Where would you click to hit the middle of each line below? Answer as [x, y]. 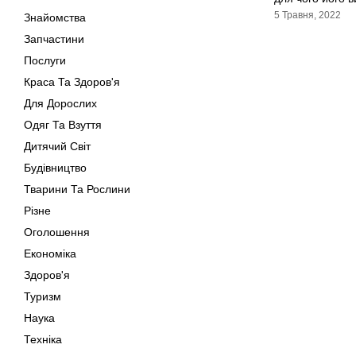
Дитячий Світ [57, 146]
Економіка [50, 253]
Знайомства [55, 17]
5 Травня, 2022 [308, 15]
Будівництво [55, 168]
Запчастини [54, 39]
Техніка [43, 339]
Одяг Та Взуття [63, 125]
